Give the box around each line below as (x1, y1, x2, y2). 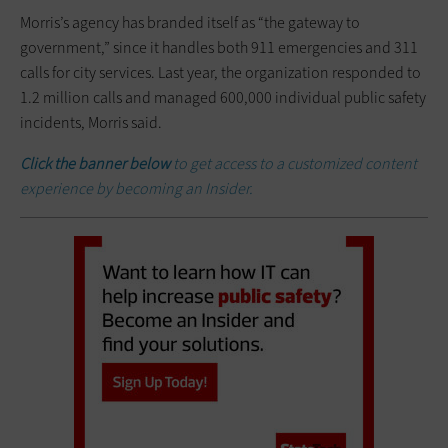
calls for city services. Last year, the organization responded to (20, 61, 421, 83)
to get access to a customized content (173, 152, 417, 174)
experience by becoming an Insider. (20, 177, 253, 199)
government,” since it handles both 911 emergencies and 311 (20, 36, 418, 58)
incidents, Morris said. (20, 111, 162, 133)
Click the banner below (20, 152, 173, 174)
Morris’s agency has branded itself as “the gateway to (20, 11, 360, 33)
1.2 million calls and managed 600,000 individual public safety (20, 86, 426, 108)
